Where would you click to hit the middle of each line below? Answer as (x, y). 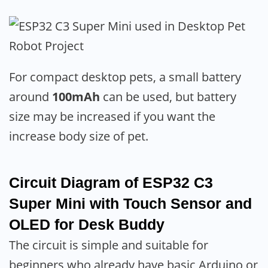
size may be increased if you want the (112, 117)
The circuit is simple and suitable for (109, 245)
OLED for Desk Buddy (87, 224)
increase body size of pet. (79, 136)
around (31, 97)
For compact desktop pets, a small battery (125, 77)
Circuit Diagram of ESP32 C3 (111, 182)
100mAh (76, 97)
